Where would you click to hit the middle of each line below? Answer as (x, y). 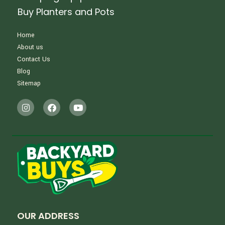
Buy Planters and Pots (66, 12)
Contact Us (34, 60)
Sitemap (29, 84)
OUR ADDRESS (48, 215)
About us (30, 47)
